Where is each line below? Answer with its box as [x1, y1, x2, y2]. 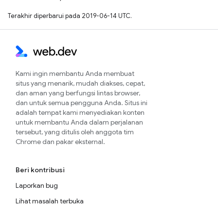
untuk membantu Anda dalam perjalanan [16, 118, 143, 127]
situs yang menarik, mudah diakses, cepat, [16, 79, 145, 88]
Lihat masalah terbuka [16, 197, 84, 206]
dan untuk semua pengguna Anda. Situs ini [16, 98, 147, 108]
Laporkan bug [16, 181, 58, 190]
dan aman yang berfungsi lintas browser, [16, 89, 140, 98]
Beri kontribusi [16, 165, 65, 175]
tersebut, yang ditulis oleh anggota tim [16, 127, 134, 137]
